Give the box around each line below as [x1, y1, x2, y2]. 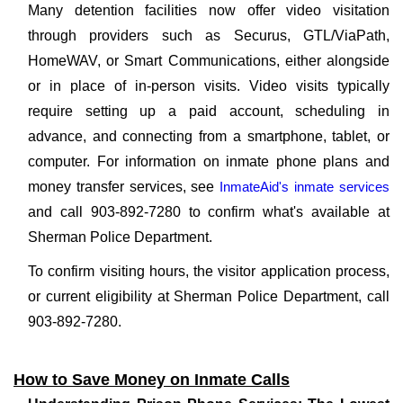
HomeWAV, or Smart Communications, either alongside [28, 53, 390, 68]
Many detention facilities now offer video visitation [28, 3, 390, 18]
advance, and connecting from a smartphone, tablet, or [28, 129, 390, 144]
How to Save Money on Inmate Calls [13, 371, 290, 389]
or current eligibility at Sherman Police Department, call [28, 289, 390, 304]
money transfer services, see [28, 179, 220, 194]
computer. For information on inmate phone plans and [28, 154, 390, 169]
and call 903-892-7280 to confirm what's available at [28, 204, 390, 219]
